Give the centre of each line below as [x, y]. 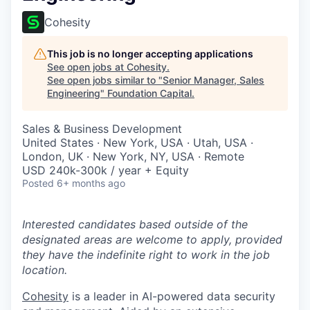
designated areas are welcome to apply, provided [152, 239]
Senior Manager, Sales [213, 80]
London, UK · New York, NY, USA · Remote [133, 156]
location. [45, 270]
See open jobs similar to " [105, 80]
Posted [38, 183]
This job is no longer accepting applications [150, 54]
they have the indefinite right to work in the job [146, 255]
